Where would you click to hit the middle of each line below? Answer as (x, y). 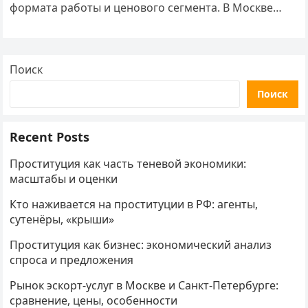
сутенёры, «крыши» (62, 219)
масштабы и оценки (64, 179)
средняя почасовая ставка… (86, 27)
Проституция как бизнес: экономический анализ (141, 245)
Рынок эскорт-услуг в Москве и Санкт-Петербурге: (144, 285)
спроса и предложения (72, 260)
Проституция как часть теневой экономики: (128, 164)
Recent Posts (50, 137)
